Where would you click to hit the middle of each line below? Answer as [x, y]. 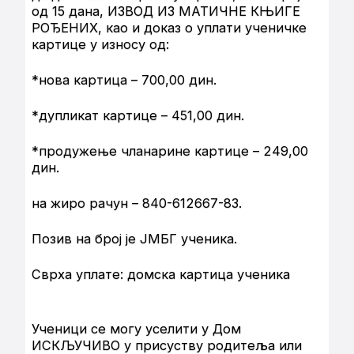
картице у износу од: [100, 45]
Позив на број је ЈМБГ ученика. [134, 239]
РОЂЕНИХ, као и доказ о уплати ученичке [169, 28]
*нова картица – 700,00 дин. [124, 80]
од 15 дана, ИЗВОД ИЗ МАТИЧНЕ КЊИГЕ [166, 11]
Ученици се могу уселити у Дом [136, 329]
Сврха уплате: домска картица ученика [161, 275]
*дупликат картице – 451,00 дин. [138, 116]
